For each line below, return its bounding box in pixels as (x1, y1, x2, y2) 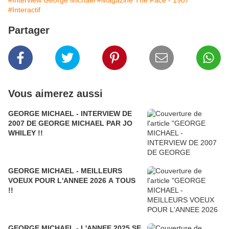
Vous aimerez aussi (8, 88, 103, 100)
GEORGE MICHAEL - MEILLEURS (8, 167, 122, 175)
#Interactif (8, 6, 40, 14)
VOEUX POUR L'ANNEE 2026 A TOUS (8, 176, 135, 185)
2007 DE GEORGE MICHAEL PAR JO (8, 119, 132, 128)
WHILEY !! (8, 129, 43, 138)
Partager (8, 25, 50, 36)
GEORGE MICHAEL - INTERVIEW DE (8, 109, 132, 118)
